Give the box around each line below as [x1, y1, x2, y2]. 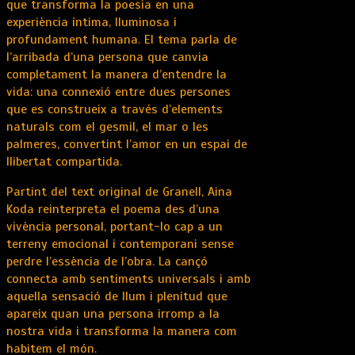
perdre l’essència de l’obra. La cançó [6, 254, 208, 270]
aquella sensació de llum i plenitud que [6, 288, 227, 305]
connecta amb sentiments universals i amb [6, 271, 250, 288]
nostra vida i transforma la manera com [6, 323, 237, 340]
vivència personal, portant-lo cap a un [6, 219, 223, 235]
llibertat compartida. [6, 154, 122, 170]
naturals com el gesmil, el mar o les [6, 119, 208, 136]
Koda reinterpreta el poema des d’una [6, 201, 219, 218]
